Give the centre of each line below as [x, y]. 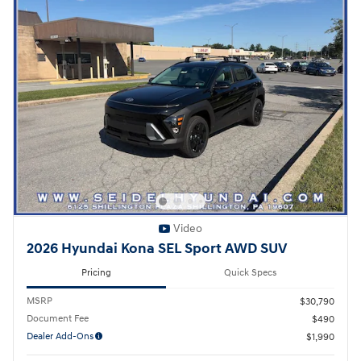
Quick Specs [250, 273]
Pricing [96, 273]
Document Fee [58, 319]
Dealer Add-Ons [60, 337]
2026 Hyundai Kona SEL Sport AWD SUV [157, 249]
